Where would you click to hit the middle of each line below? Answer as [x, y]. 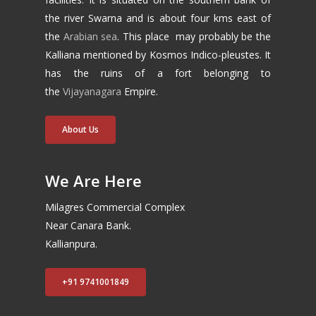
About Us [81, 130]
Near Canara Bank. [89, 226]
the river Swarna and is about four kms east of [158, 18]
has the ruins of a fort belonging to [158, 73]
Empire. [140, 92]
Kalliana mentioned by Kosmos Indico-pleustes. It [158, 55]
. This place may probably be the [194, 37]
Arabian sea [90, 37]
